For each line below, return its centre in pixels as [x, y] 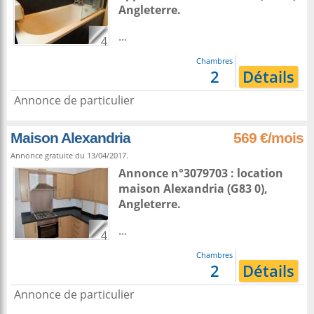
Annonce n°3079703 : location [201, 173]
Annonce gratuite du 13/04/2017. [69, 155]
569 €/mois [268, 138]
